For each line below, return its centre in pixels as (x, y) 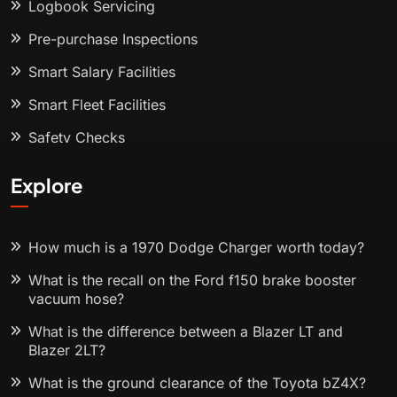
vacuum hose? (76, 299)
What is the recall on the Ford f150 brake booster (192, 280)
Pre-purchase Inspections (113, 39)
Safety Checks (77, 138)
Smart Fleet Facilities (97, 105)
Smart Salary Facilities (102, 72)
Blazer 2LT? (67, 350)
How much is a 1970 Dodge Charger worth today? (196, 248)
